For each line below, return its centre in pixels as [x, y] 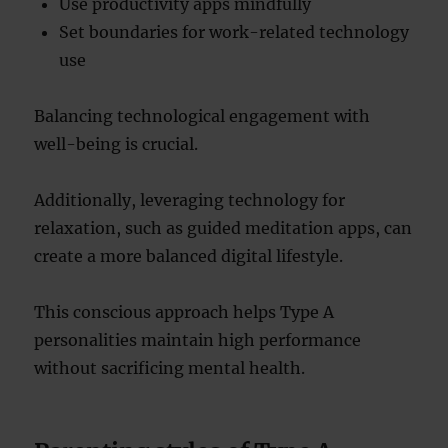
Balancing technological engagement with [202, 116]
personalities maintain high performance [198, 340]
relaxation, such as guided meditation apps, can [223, 228]
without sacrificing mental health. [170, 368]
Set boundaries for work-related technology [234, 32]
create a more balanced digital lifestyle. [189, 256]
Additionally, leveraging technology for [190, 200]
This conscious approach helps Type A [184, 312]
